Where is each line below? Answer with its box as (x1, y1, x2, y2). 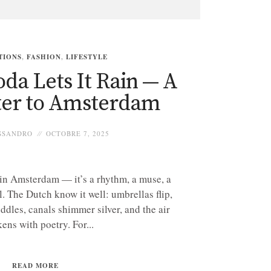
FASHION (26, 52, 61, 62)
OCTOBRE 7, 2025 (45, 129, 109, 138)
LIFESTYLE (65, 52, 108, 62)
